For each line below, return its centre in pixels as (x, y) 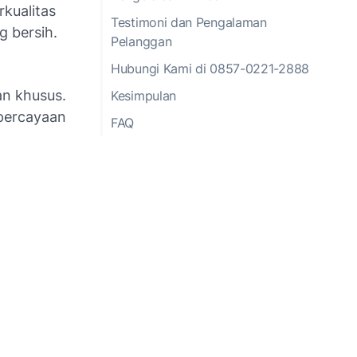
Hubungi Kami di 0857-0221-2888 (210, 68)
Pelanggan (141, 41)
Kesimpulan (143, 95)
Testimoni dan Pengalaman (189, 22)
